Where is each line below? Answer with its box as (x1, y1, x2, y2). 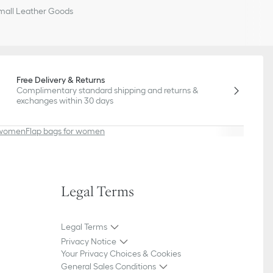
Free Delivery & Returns (16, 75, 105, 85)
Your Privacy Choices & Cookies (61, 249, 181, 259)
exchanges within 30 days (16, 96, 114, 106)
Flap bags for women (26, 126, 105, 136)
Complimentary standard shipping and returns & (16, 85, 199, 96)
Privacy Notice (61, 236, 116, 246)
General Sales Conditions (61, 261, 156, 271)
